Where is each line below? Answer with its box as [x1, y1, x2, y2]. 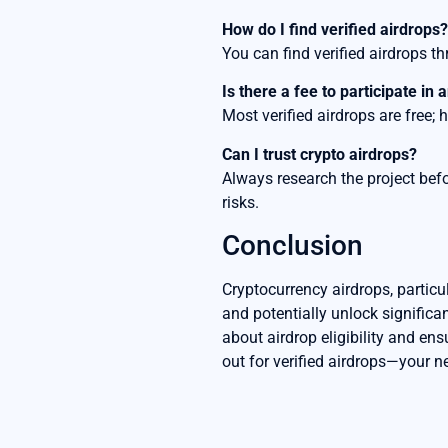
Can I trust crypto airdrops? [222, 144, 417, 164]
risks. [222, 192, 259, 212]
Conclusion [222, 228, 363, 262]
